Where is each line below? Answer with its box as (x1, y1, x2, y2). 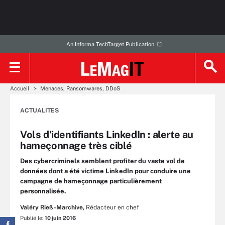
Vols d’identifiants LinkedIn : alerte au (20, 129, 194, 141)
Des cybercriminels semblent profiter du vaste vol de (20, 157, 185, 165)
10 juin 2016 (45, 215, 76, 221)
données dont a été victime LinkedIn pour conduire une (20, 167, 191, 175)
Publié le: (20, 215, 45, 221)
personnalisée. (20, 187, 66, 195)
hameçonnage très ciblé (20, 140, 132, 152)
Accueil (10, 85, 29, 91)
